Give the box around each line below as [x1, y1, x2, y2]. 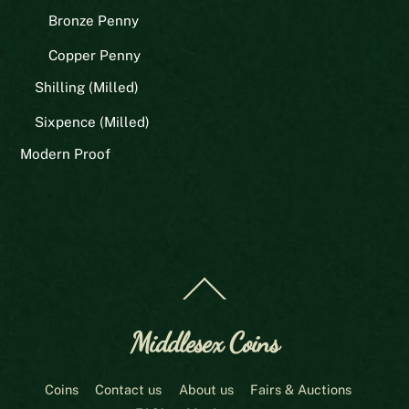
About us [178, 382, 234, 398]
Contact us [95, 382, 163, 398]
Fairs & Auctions [249, 382, 351, 398]
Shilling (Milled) [34, 79, 139, 96]
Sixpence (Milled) [34, 114, 150, 131]
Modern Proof [20, 146, 111, 163]
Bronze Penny [47, 12, 139, 28]
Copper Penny [47, 47, 141, 63]
